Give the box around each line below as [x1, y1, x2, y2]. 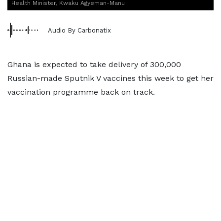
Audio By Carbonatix [48, 26, 111, 34]
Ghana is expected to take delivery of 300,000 [7, 60, 181, 69]
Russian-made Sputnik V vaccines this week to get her [7, 74, 214, 83]
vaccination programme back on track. [7, 87, 155, 97]
